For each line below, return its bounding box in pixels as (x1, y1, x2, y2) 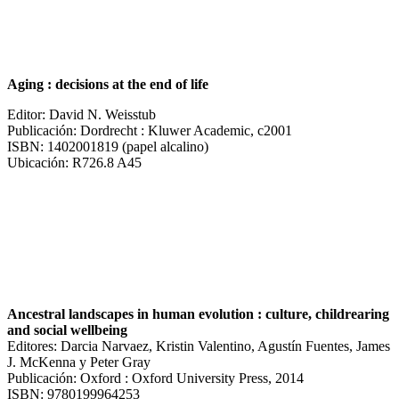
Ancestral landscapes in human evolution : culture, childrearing (7, 305, 389, 322)
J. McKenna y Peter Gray (7, 354, 151, 370)
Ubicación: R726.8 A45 (7, 154, 142, 170)
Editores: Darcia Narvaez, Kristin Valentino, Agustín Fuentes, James (7, 338, 390, 354)
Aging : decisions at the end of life (7, 76, 208, 92)
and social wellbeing (7, 322, 127, 338)
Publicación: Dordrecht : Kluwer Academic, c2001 (7, 122, 292, 138)
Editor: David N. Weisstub (7, 106, 156, 122)
